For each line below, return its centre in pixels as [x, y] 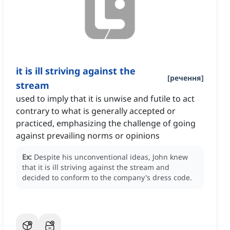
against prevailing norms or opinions [88, 136]
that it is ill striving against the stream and [96, 167]
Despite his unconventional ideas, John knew [111, 157]
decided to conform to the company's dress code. [107, 178]
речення [186, 78]
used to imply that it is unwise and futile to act [105, 99]
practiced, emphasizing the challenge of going [106, 123]
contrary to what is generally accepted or [96, 111]
